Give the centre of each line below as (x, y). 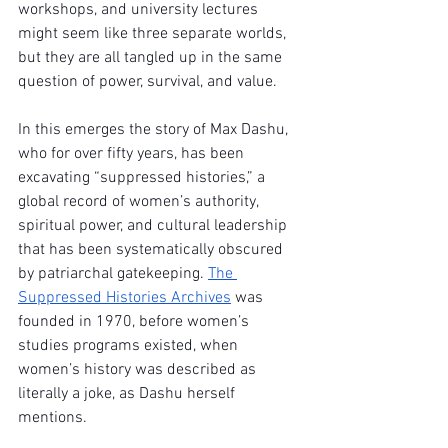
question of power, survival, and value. (147, 82)
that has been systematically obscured (152, 250)
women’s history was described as (139, 370)
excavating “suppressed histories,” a (143, 178)
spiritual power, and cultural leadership (154, 226)
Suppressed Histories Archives (124, 298)
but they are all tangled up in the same (152, 58)
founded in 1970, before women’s (135, 322)
